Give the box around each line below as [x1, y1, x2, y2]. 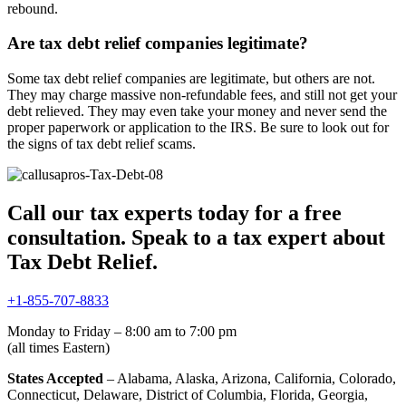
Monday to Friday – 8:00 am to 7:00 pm [7, 323, 237, 339]
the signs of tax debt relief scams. [7, 136, 196, 152]
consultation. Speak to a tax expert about [7, 226, 385, 250]
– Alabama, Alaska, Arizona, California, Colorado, [103, 370, 396, 386]
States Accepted [7, 370, 103, 386]
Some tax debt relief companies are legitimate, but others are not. [7, 71, 375, 87]
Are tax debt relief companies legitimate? [7, 34, 308, 53]
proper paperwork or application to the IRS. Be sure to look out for [7, 120, 389, 136]
